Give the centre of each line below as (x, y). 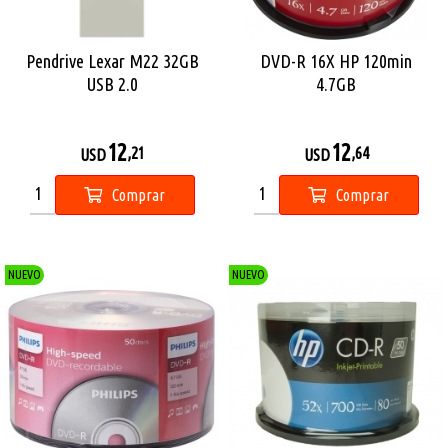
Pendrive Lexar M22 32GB (112, 61)
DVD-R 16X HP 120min (336, 61)
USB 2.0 (112, 84)
